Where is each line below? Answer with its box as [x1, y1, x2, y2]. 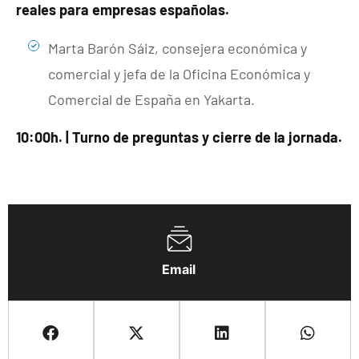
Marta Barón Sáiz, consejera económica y [48, 39, 307, 57]
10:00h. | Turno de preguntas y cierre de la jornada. [16, 128, 342, 146]
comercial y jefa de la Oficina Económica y [48, 65, 310, 83]
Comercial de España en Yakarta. [48, 91, 255, 108]
